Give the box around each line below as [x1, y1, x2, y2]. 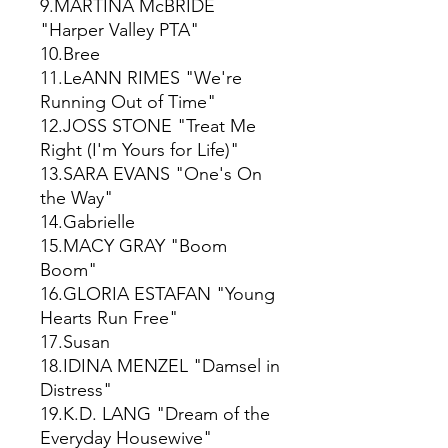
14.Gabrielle [40, 210, 135, 233]
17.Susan [40, 330, 110, 353]
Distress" [40, 378, 112, 401]
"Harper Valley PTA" [40, 18, 199, 41]
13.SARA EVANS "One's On [40, 162, 262, 185]
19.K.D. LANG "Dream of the [40, 402, 270, 425]
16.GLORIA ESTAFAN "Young [40, 282, 275, 305]
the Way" [40, 186, 113, 209]
